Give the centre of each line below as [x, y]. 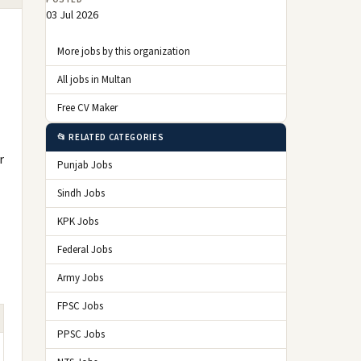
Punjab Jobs [85, 165]
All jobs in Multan [94, 80]
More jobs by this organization [124, 52]
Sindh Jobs [81, 193]
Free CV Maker [87, 108]
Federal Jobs [85, 250]
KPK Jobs [78, 222]
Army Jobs [80, 278]
